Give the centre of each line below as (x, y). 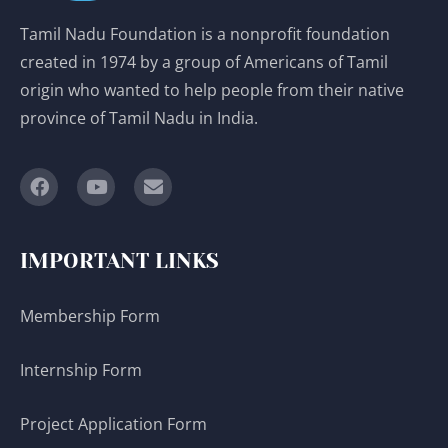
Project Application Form (113, 424)
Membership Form (90, 315)
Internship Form (81, 370)
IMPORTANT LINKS (119, 260)
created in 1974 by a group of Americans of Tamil (204, 62)
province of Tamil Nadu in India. (139, 118)
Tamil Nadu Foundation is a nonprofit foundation (205, 34)
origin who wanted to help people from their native (212, 90)
